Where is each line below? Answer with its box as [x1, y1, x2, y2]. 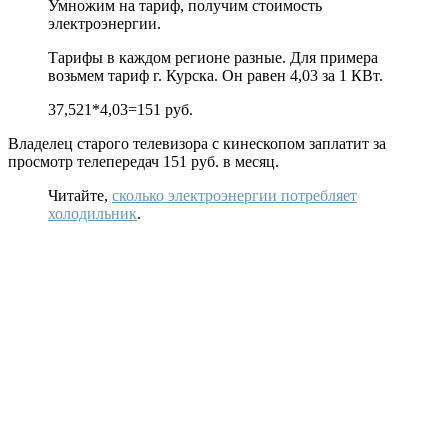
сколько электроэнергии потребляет [112, 187, 357, 205]
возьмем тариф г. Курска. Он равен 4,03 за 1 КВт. [48, 67, 383, 85]
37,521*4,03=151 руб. [48, 101, 193, 119]
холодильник [48, 205, 137, 223]
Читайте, [48, 187, 112, 205]
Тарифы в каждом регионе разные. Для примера [48, 49, 378, 67]
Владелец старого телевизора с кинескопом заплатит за [8, 135, 386, 153]
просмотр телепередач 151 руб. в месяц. [8, 153, 279, 171]
